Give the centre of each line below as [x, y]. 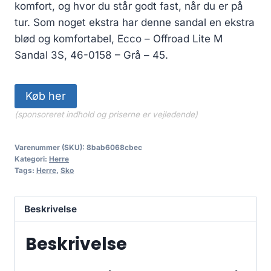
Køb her [46, 96]
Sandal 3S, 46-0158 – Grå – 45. [91, 55]
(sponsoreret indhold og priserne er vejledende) [106, 114]
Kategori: [32, 158]
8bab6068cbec [114, 147]
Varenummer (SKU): [51, 147]
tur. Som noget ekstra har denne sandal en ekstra [135, 22]
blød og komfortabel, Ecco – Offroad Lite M [119, 38]
